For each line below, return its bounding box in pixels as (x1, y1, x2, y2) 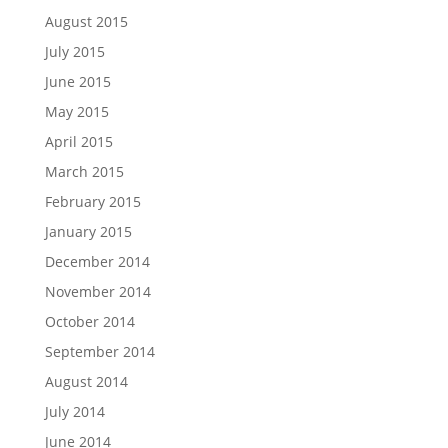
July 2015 (44, 42, 105, 61)
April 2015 (44, 132, 113, 151)
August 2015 (44, 12, 128, 31)
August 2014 (44, 372, 128, 391)
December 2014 (44, 252, 150, 271)
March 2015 (44, 162, 124, 181)
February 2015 (44, 192, 141, 211)
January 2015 (44, 222, 132, 241)
